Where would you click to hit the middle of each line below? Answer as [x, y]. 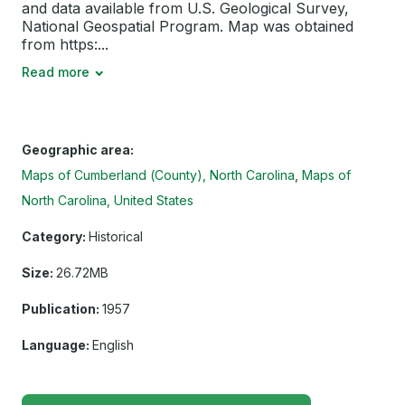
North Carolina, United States [108, 201]
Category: [54, 237]
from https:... [65, 45]
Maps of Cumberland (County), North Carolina [158, 175]
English [113, 345]
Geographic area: [78, 150]
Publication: [61, 309]
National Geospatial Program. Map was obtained [188, 27]
